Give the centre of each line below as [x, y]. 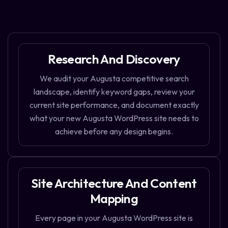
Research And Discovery [114, 59]
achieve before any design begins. [114, 132]
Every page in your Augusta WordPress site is [114, 218]
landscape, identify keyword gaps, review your [114, 92]
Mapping [114, 199]
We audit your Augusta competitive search [114, 79]
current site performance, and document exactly [114, 105]
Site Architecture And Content [114, 183]
